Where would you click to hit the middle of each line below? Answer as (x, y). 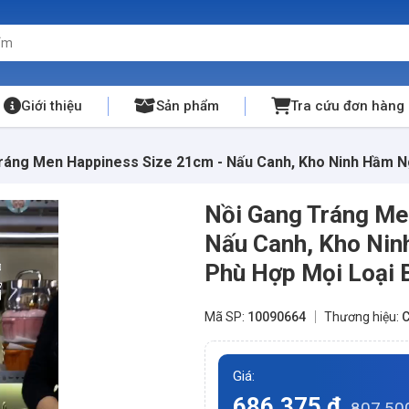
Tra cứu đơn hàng (347, 106)
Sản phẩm (187, 106)
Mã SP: (226, 317)
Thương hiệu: (363, 317)
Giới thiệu (51, 106)
